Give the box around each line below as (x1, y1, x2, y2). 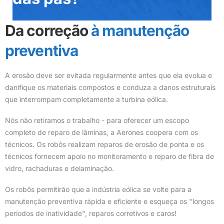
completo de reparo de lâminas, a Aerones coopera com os (5, 128, 198, 136)
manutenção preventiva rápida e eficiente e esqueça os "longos (5, 197, 214, 205)
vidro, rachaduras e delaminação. (5, 164, 114, 172)
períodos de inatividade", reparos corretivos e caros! (5, 209, 176, 217)
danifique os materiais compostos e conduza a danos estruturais (5, 83, 215, 91)
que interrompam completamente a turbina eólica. (5, 95, 168, 103)
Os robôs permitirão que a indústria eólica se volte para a (5, 185, 191, 193)
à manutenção (91, 21, 189, 39)
